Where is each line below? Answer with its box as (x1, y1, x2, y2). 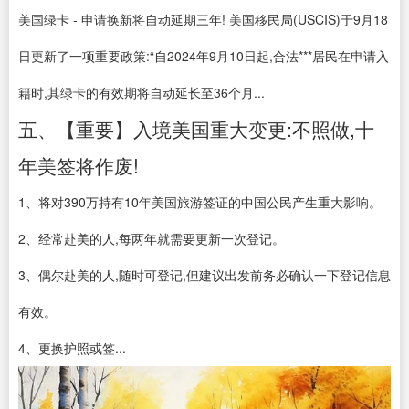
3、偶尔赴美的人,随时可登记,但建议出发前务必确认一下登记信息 (18, 266, 391, 284)
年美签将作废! (18, 152, 139, 179)
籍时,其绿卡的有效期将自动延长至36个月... (18, 83, 265, 101)
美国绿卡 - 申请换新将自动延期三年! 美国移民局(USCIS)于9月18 (18, 10, 388, 28)
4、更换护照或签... (18, 339, 126, 357)
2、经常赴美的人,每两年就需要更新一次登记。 (18, 229, 285, 247)
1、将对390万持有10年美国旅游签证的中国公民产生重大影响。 (18, 193, 382, 211)
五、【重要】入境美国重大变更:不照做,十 (18, 115, 374, 142)
